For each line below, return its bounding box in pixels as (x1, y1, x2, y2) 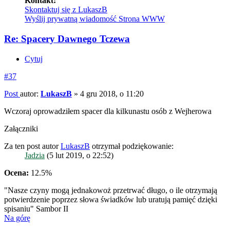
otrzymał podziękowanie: (90, 141, 174, 150)
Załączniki (4, 124, 38, 133)
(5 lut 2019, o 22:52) (45, 150, 113, 160)
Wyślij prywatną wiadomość (25, 14, 117, 24)
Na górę (4, 213, 30, 222)
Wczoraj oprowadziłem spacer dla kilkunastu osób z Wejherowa (4, 106, 212, 116)
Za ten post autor (4, 141, 61, 150)
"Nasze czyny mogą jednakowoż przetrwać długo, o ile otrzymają (4, 185, 217, 195)
